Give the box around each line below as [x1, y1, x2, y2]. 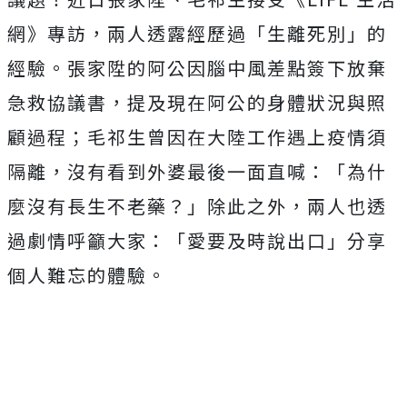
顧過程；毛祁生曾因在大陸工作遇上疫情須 [7, 124, 387, 150]
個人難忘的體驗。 [7, 262, 167, 288]
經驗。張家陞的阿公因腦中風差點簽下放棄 [7, 55, 387, 81]
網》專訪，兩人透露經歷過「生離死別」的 [7, 20, 387, 46]
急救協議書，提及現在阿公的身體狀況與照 [7, 89, 387, 115]
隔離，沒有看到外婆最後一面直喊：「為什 [7, 158, 387, 184]
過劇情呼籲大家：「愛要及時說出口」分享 [7, 227, 387, 253]
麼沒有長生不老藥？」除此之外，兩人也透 [7, 193, 387, 219]
